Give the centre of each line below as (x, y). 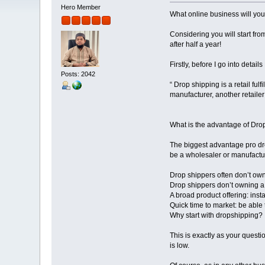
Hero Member (81, 7)
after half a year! (195, 45)
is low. (179, 246)
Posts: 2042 (78, 74)
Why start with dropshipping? (216, 216)
